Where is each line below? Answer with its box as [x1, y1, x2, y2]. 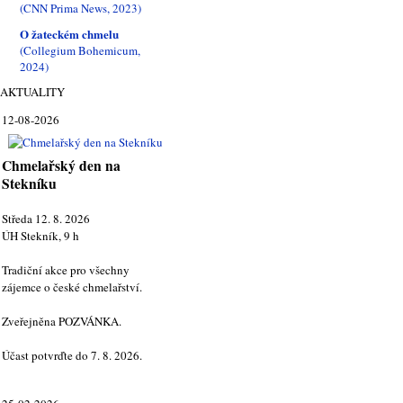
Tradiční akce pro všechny [2, 262, 130, 279]
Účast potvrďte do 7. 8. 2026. [2, 347, 142, 364]
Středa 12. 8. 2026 [2, 210, 90, 228]
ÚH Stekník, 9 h [2, 228, 79, 245]
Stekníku [2, 174, 57, 194]
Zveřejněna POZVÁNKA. [2, 313, 121, 330]
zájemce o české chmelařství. [2, 279, 142, 296]
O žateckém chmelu [20, 25, 119, 43]
